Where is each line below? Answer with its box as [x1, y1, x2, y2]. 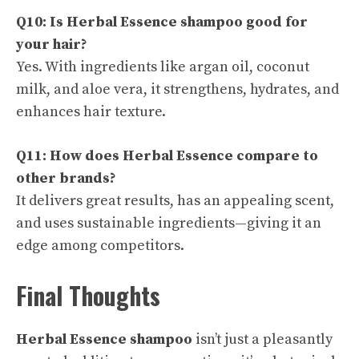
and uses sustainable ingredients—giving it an [16, 213, 321, 232]
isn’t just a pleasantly [192, 329, 333, 349]
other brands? [16, 168, 116, 188]
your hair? [16, 34, 87, 54]
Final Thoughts [16, 276, 160, 313]
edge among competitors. [16, 236, 184, 255]
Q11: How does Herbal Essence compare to [16, 146, 318, 165]
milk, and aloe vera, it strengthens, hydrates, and [16, 79, 339, 99]
